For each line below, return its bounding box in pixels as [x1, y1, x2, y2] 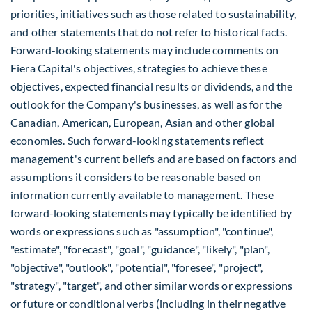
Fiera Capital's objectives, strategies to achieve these [10, 61, 267, 75]
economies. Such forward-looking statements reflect [10, 134, 265, 147]
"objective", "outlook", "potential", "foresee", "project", [10, 260, 263, 274]
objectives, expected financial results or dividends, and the [10, 79, 293, 93]
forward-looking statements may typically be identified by [10, 206, 292, 219]
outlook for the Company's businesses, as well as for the [10, 97, 282, 111]
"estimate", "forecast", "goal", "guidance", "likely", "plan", [10, 242, 270, 256]
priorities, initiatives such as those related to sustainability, [10, 7, 297, 20]
